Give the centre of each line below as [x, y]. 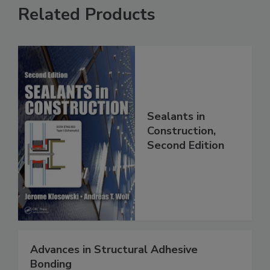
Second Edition [186, 146]
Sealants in [176, 117]
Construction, [181, 131]
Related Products [87, 15]
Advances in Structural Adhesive [114, 250]
